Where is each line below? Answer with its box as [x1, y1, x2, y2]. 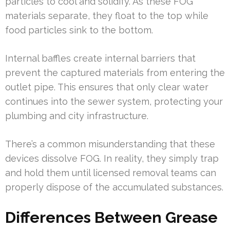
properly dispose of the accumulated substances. [5, 182, 223, 193]
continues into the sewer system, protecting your [5, 96, 223, 107]
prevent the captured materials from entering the [5, 67, 225, 79]
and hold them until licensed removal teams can [5, 167, 216, 179]
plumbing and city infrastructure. [5, 110, 148, 122]
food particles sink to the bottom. [5, 25, 153, 36]
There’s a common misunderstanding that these [5, 139, 215, 150]
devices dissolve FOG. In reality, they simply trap [5, 153, 219, 164]
